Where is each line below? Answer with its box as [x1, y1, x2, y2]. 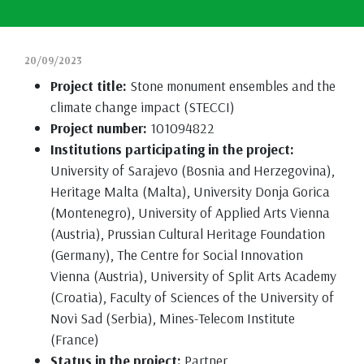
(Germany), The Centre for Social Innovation [50, 245, 303, 263]
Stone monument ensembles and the [127, 76, 336, 94]
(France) [50, 329, 99, 348]
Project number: [50, 118, 147, 136]
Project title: [50, 76, 127, 94]
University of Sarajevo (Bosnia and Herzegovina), [50, 160, 335, 179]
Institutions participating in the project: [50, 139, 294, 158]
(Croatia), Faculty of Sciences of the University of [50, 287, 334, 305]
